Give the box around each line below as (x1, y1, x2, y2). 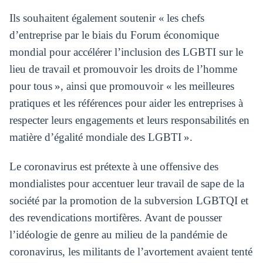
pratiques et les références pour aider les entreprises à (9, 97, 243, 110)
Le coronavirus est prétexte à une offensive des (9, 160, 218, 173)
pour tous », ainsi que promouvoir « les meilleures (9, 80, 234, 93)
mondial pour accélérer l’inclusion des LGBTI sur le (9, 46, 243, 59)
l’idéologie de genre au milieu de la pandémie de (9, 228, 227, 241)
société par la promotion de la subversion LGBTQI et (9, 194, 248, 207)
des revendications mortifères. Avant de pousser (9, 211, 222, 224)
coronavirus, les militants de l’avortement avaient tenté (9, 245, 252, 258)
